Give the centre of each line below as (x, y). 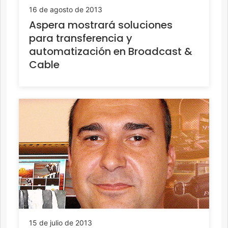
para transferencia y (81, 38)
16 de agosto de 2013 (66, 9)
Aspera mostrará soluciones (101, 25)
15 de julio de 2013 (61, 222)
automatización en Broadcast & (111, 51)
